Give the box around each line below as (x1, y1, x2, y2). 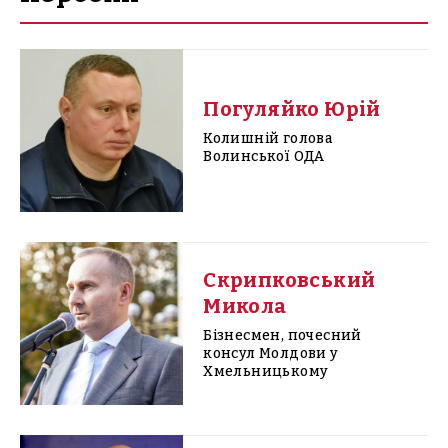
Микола (203, 294, 287, 319)
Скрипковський (203, 268, 376, 293)
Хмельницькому (203, 363, 329, 381)
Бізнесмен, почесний (203, 327, 362, 345)
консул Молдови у (203, 345, 339, 363)
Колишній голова (203, 130, 333, 148)
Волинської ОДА (203, 148, 325, 166)
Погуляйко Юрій (203, 97, 381, 122)
